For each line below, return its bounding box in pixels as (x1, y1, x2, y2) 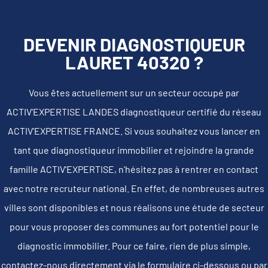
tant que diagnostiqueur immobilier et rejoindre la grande (14, 144, 254, 156)
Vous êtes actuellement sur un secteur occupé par (29, 86, 239, 98)
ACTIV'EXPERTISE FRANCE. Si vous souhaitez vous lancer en (8, 124, 260, 136)
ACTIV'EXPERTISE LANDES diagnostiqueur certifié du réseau (7, 105, 261, 117)
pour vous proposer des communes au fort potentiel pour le (9, 220, 259, 232)
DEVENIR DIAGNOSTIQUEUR (23, 32, 245, 55)
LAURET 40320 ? (65, 50, 203, 73)
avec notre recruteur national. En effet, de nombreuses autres (4, 182, 264, 194)
